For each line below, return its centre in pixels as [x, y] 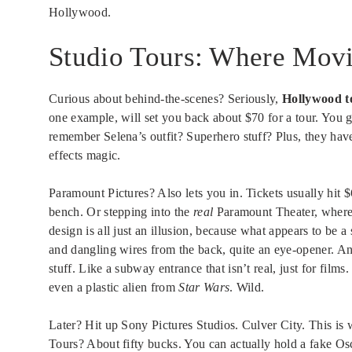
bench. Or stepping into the [121, 212]
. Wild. [247, 288]
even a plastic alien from [114, 288]
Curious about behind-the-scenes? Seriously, [166, 99]
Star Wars [204, 288]
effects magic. [85, 156]
